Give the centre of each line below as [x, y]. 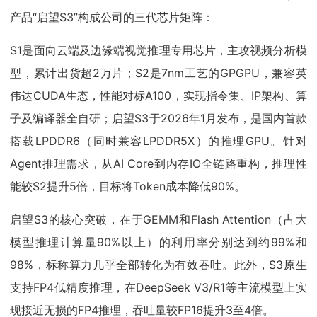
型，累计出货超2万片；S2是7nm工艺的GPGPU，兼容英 [158, 73]
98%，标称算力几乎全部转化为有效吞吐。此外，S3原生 [158, 265]
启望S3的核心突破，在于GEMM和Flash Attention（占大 [158, 220]
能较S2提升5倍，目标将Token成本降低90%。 [128, 186]
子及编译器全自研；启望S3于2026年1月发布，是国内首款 [158, 119]
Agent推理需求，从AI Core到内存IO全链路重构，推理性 [158, 164]
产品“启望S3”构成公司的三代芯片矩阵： [112, 17]
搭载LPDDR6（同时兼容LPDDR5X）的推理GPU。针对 [158, 141]
